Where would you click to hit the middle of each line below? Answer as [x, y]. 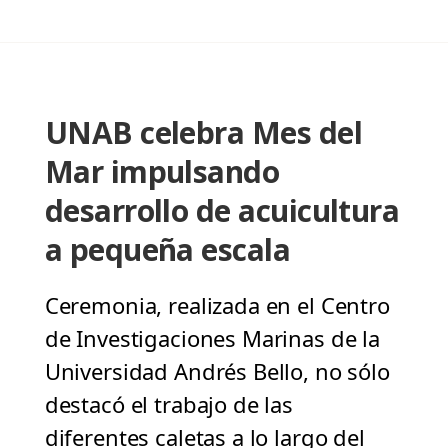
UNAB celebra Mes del [203, 133]
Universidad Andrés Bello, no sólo [217, 371]
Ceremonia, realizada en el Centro [217, 305]
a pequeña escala [167, 250]
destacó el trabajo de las [169, 404]
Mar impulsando [162, 172]
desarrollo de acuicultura [222, 211]
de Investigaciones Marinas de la [212, 338]
